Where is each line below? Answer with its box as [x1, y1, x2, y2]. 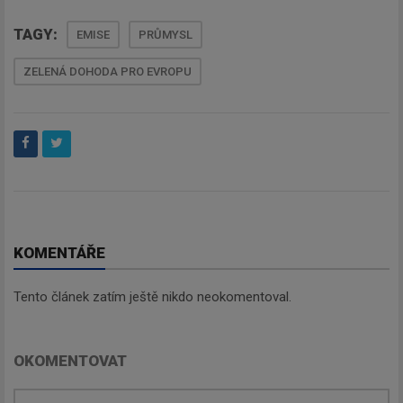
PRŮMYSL [139, 27, 193, 41]
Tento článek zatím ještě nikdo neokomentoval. [13, 288, 291, 305]
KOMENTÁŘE [13, 243, 105, 262]
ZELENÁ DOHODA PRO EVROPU [23, 64, 192, 78]
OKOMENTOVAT [13, 351, 127, 370]
